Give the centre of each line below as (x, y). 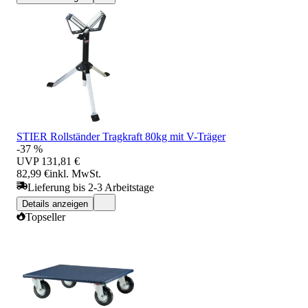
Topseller (45, 217)
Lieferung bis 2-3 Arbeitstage (91, 187)
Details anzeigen (55, 203)
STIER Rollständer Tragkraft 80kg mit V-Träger (121, 136)
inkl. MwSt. (75, 173)
